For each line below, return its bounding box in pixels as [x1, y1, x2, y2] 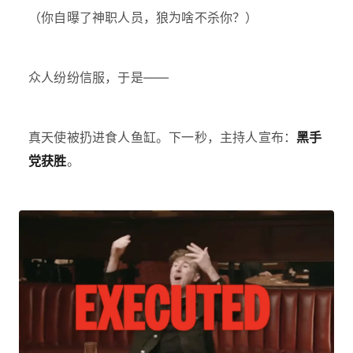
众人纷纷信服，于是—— [28, 69, 169, 85]
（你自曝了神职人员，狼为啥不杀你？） [28, 9, 258, 25]
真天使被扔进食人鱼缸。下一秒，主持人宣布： [28, 128, 297, 145]
